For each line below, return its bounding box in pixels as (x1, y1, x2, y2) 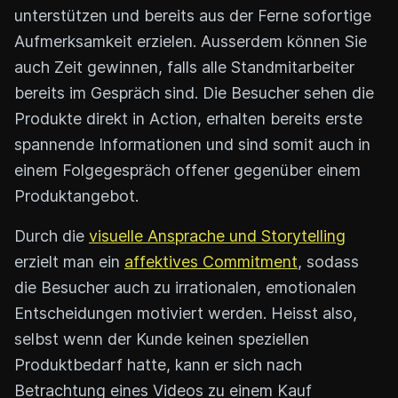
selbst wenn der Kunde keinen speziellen (14, 329, 309, 348)
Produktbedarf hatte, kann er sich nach (14, 354, 302, 374)
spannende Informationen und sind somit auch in (14, 134, 370, 154)
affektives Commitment (124, 251, 298, 271)
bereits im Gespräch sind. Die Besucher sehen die (14, 83, 374, 102)
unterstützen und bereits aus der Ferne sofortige (14, 5, 371, 25)
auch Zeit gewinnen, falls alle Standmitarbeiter (14, 57, 354, 76)
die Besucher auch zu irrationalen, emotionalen (14, 277, 356, 297)
